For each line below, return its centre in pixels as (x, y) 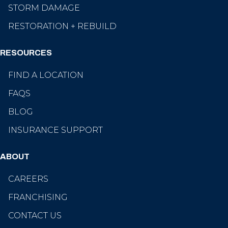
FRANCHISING (38, 197)
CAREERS (28, 179)
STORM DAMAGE (44, 8)
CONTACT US (35, 216)
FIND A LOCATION (46, 75)
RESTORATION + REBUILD (62, 26)
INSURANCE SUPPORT (55, 130)
